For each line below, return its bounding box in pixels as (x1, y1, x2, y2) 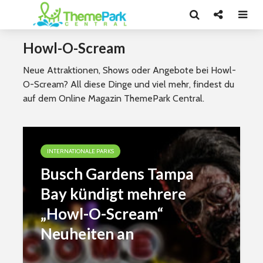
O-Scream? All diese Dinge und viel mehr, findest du (23, 79, 234, 90)
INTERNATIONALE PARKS (47, 147, 114, 155)
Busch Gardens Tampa (41, 164, 194, 183)
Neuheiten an (41, 224, 134, 243)
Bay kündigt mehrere (41, 184, 186, 203)
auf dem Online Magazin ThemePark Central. (23, 93, 204, 104)
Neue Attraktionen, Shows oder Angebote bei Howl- (23, 65, 236, 76)
